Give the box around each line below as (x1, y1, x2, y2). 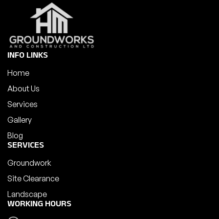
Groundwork (7, 158, 51, 168)
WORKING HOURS (7, 198, 71, 212)
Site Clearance (7, 174, 59, 184)
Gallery (7, 115, 32, 125)
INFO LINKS (7, 50, 48, 64)
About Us (7, 84, 40, 94)
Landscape (7, 189, 47, 199)
